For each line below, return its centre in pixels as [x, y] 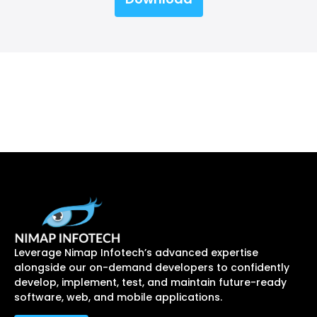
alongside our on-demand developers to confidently [152, 267]
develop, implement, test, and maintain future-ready [150, 282]
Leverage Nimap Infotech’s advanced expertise [136, 252]
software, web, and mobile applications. [118, 297]
